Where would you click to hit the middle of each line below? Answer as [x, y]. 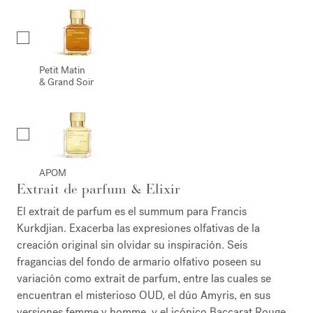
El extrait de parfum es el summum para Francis [132, 211]
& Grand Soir [66, 82]
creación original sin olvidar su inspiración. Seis [132, 245]
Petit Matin [62, 70]
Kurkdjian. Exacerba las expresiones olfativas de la [138, 228]
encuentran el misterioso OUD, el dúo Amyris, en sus [144, 295]
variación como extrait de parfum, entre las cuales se [144, 278]
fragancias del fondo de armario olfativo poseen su [139, 261]
